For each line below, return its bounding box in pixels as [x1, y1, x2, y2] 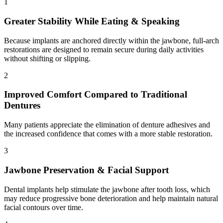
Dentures [4, 100, 40, 111]
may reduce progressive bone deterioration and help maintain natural [4, 194, 218, 203]
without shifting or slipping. [4, 54, 91, 63]
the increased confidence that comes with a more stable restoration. [4, 129, 213, 138]
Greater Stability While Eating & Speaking [4, 15, 180, 26]
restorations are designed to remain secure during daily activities [4, 45, 204, 54]
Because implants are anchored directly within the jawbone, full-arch [4, 36, 219, 45]
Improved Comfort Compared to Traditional [4, 89, 187, 100]
